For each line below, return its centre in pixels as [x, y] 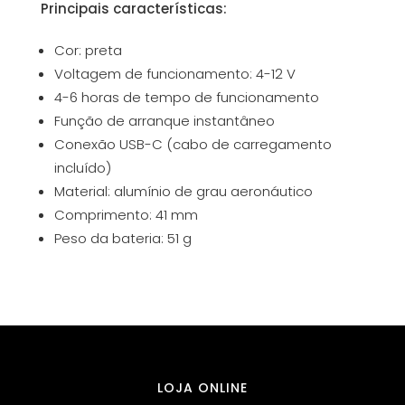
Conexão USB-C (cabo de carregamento [193, 144]
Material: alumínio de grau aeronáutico [183, 191]
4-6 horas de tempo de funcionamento [186, 97]
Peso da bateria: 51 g [122, 238]
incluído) [82, 168]
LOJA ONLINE [202, 388]
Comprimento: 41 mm [126, 215]
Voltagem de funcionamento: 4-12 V [174, 74]
